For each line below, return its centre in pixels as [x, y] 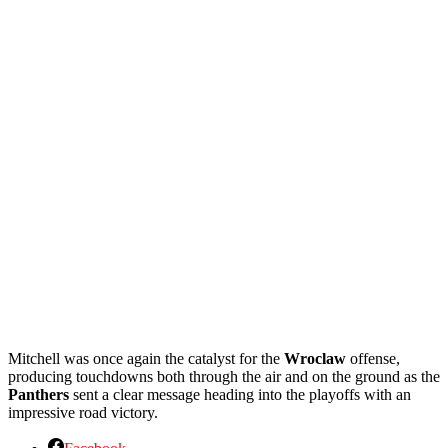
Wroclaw [315, 358]
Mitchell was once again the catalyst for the [146, 358]
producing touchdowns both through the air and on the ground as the [224, 376]
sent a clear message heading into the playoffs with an [240, 394]
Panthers [38, 394]
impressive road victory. [83, 412]
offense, [373, 358]
